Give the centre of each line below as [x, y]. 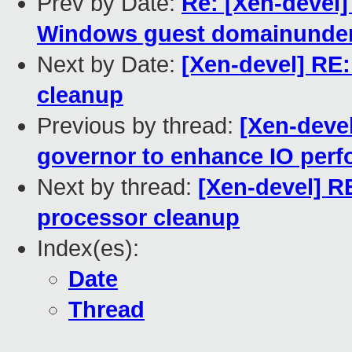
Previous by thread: [138, 126]
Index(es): [88, 249]
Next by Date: [109, 65]
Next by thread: [117, 187]
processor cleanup [138, 218]
